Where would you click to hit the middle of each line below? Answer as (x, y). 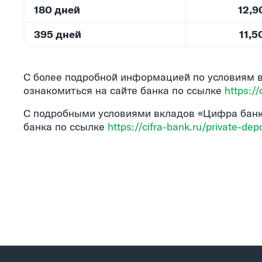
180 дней (57, 10)
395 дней (58, 35)
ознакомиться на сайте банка (98, 90)
